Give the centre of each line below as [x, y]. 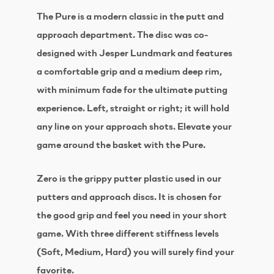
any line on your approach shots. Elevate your [134, 127]
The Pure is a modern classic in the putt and [130, 17]
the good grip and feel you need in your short [132, 216]
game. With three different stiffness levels [128, 234]
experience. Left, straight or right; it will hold [133, 109]
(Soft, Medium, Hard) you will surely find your [135, 253]
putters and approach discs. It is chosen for [129, 198]
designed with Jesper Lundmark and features [135, 54]
